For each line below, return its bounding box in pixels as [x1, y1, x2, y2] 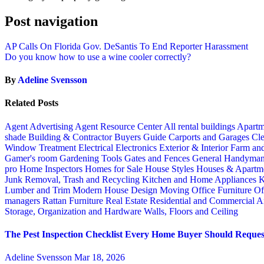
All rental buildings [164, 121, 237, 131]
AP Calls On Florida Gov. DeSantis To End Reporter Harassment [5, 41, 248, 51]
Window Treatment [5, 142, 78, 153]
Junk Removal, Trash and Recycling [5, 174, 142, 184]
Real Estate [105, 195, 150, 206]
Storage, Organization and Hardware [5, 206, 144, 216]
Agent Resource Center [75, 121, 164, 131]
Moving [160, 184, 192, 195]
